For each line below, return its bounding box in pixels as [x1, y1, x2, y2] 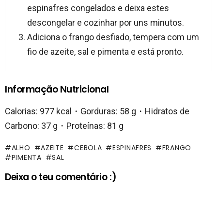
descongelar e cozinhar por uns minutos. [27, 17, 184, 28]
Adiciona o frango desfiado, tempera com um [27, 32, 199, 43]
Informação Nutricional [5, 83, 109, 96]
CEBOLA [74, 143, 102, 153]
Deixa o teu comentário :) [5, 170, 117, 184]
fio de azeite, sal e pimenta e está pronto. [27, 46, 184, 57]
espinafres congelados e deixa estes [27, 3, 169, 14]
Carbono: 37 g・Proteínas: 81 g [5, 121, 124, 131]
